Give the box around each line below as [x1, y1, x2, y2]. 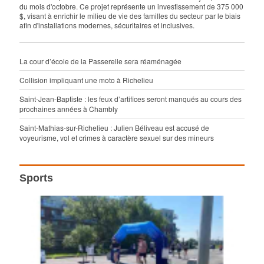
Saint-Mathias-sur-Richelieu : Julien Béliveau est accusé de [19, 123, 210, 133]
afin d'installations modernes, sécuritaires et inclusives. [19, 20, 195, 31]
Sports [19, 172, 54, 184]
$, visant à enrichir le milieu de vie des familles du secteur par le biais [19, 11, 241, 21]
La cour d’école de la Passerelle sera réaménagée [19, 56, 182, 67]
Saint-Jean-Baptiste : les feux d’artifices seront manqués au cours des [19, 94, 242, 104]
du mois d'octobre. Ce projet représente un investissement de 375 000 [19, 1, 244, 12]
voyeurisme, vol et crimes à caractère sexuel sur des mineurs [19, 133, 214, 143]
